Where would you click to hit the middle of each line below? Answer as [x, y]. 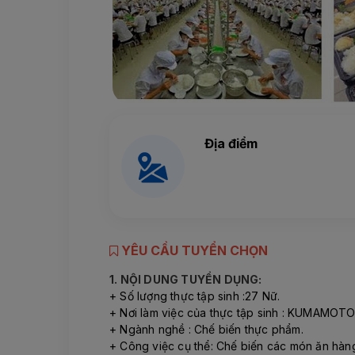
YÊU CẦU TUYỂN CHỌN [193, 251]
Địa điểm [231, 144]
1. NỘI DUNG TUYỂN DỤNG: [186, 280]
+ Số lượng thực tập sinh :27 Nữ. [195, 296]
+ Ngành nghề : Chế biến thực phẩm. [206, 330]
